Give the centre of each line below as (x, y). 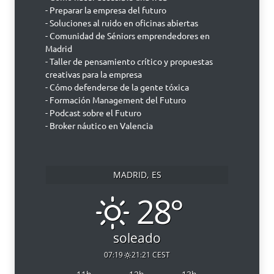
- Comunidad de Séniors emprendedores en (128, 35)
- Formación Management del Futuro (116, 100)
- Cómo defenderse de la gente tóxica (117, 87)
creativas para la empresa (94, 74)
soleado (137, 238)
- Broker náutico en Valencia (99, 125)
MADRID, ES (137, 175)
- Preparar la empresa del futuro (106, 10)
